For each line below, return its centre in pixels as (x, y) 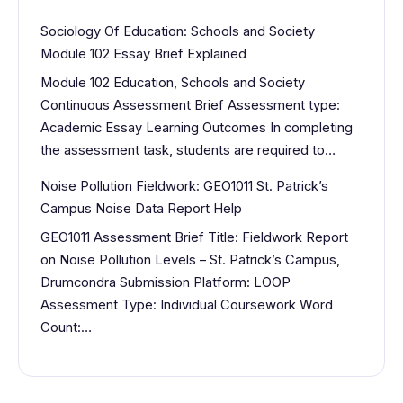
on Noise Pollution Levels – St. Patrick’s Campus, (190, 260)
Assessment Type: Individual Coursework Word (187, 304)
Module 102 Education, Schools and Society (173, 82)
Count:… (66, 327)
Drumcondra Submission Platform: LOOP (166, 282)
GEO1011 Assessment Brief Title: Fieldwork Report (194, 237)
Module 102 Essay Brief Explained (143, 54)
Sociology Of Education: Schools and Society (178, 31)
